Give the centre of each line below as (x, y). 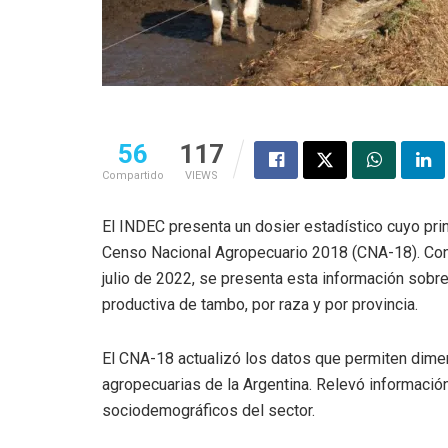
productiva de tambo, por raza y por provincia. (260, 305)
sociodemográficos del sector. (208, 411)
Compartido (133, 176)
